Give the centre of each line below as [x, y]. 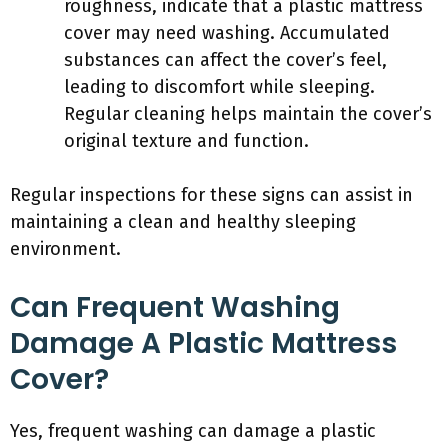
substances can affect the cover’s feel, [225, 60]
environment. [65, 249]
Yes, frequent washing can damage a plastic [193, 431]
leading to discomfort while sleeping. [219, 87]
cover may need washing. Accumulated [227, 33]
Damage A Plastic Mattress [203, 343]
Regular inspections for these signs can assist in [211, 195]
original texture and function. [186, 141]
